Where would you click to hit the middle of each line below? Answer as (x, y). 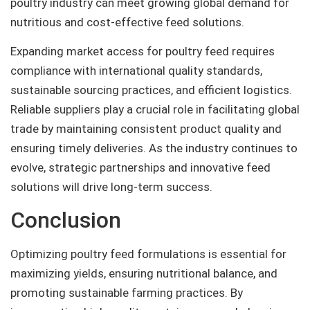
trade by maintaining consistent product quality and (146, 129)
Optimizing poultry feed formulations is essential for (148, 254)
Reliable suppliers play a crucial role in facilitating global (155, 110)
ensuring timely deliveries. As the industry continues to (154, 148)
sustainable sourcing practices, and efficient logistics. (151, 90)
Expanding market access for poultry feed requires (143, 52)
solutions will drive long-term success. (111, 187)
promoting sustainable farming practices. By (127, 292)
